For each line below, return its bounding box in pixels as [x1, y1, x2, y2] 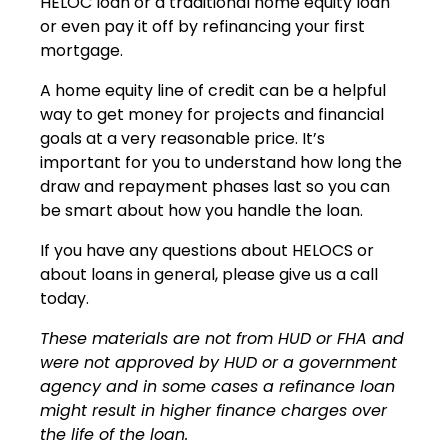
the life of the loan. [40, 422, 188, 446]
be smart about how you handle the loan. [40, 198, 363, 222]
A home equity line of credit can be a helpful [40, 78, 386, 102]
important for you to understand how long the [40, 150, 402, 174]
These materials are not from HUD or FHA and [40, 326, 404, 350]
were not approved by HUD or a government [40, 350, 397, 374]
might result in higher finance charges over [40, 398, 387, 422]
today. [40, 286, 89, 310]
